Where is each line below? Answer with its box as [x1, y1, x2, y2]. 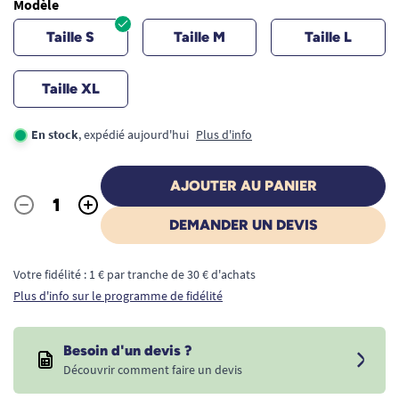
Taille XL [41, 80, 100, 97]
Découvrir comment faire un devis [63, 362, 242, 378]
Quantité [12, 205, 65, 224]
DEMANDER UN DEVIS [168, 216, 318, 233]
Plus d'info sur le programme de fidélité [13, 288, 223, 304]
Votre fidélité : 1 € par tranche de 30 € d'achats [13, 266, 256, 282]
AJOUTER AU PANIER [169, 177, 317, 194]
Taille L [305, 28, 353, 45]
